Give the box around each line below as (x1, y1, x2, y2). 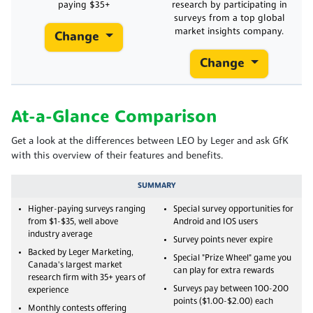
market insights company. (175, 27, 284, 36)
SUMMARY (137, 181, 176, 190)
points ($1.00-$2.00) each (173, 297, 273, 306)
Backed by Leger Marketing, (28, 248, 133, 257)
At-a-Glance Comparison (11, 108, 217, 126)
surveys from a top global (173, 13, 285, 23)
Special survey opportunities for (173, 205, 293, 214)
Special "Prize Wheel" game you (173, 254, 291, 263)
